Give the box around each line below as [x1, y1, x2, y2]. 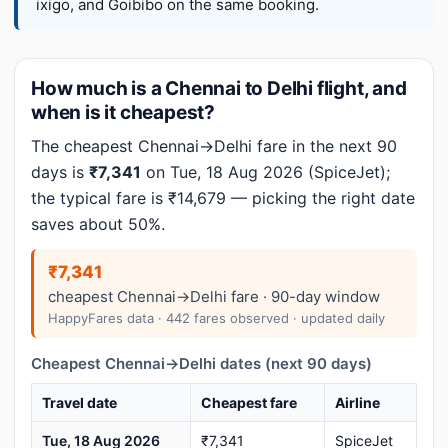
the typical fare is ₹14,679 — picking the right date [31, 188, 415, 208]
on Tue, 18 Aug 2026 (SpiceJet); [141, 162, 390, 182]
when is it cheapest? [31, 101, 216, 124]
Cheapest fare [201, 394, 297, 411]
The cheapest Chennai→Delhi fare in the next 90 [31, 136, 397, 156]
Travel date [42, 394, 117, 411]
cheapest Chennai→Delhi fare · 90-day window [48, 287, 380, 306]
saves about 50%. [31, 214, 165, 234]
